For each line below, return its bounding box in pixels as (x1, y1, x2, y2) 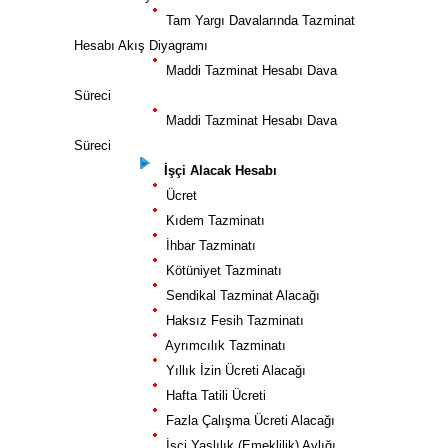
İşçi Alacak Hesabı (156, 163, 277, 178)
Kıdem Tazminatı (158, 213, 265, 228)
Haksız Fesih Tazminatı (158, 313, 304, 328)
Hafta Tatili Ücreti (158, 388, 266, 403)
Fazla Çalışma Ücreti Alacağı (158, 413, 335, 428)
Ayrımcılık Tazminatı (158, 338, 286, 353)
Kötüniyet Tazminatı (158, 263, 282, 278)
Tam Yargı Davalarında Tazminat (158, 13, 355, 28)
